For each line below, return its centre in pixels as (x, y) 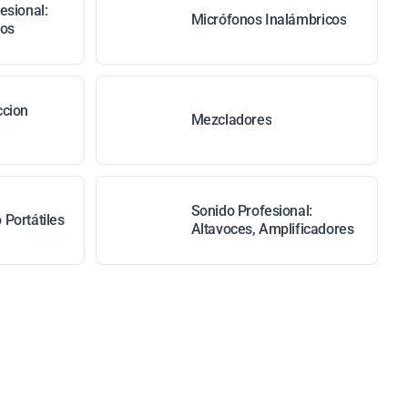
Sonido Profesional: (251, 211)
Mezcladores (231, 120)
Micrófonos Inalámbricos (269, 20)
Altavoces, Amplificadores (272, 229)
